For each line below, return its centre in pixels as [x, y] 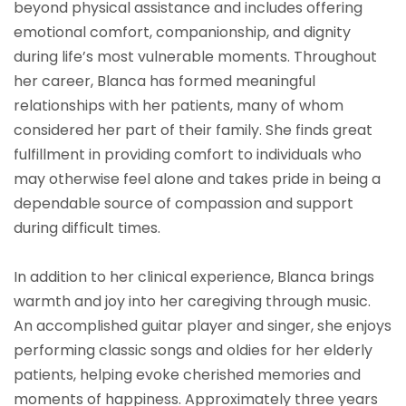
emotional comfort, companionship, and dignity [182, 33]
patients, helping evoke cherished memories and [187, 375]
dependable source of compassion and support [184, 204]
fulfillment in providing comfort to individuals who [188, 155]
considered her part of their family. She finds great [193, 130]
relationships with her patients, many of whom [179, 106]
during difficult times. [87, 228]
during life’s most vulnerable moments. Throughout [195, 57]
